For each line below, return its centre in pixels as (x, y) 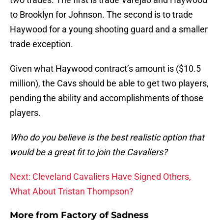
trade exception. (41, 44)
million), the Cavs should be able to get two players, (109, 83)
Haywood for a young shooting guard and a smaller (109, 29)
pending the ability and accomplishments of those (107, 98)
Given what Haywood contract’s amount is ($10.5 (105, 69)
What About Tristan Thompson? (72, 192)
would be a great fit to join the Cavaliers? (89, 152)
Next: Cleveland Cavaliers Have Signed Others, (100, 177)
